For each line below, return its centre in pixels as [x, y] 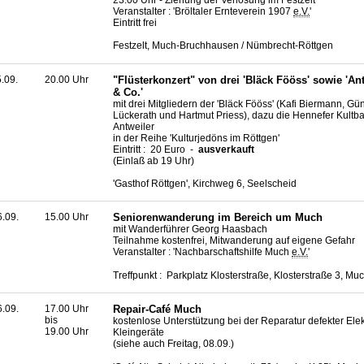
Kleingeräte [139, 333]
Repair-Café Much [157, 310]
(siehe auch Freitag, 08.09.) [173, 344]
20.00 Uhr [67, 79]
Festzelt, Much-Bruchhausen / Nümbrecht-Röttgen [223, 46]
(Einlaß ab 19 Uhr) [154, 160]
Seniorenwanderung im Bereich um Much [218, 218]
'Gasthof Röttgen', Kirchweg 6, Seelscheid [205, 184]
